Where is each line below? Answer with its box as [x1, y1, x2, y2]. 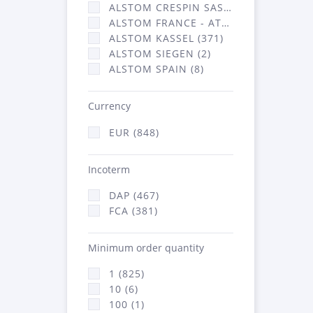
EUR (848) [109, 125, 159, 139]
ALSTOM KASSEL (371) [109, 31, 224, 45]
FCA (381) [109, 203, 158, 217]
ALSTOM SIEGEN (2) [109, 47, 211, 61]
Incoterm [88, 162, 130, 176]
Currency [88, 99, 131, 113]
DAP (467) [109, 188, 159, 202]
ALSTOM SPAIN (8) [109, 62, 204, 76]
